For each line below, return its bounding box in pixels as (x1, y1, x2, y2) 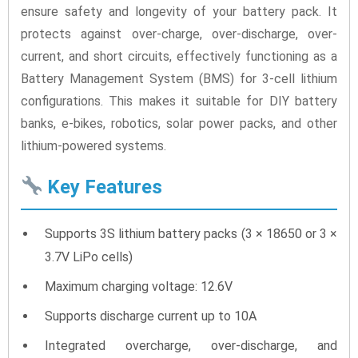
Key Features (42, 175, 163, 198)
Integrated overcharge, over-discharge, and (45, 337, 337, 353)
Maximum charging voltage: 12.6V (45, 278, 233, 294)
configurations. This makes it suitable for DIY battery (21, 93, 337, 109)
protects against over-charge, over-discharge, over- (21, 26, 337, 42)
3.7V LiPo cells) (45, 249, 133, 265)
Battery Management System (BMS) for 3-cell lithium (21, 70, 337, 86)
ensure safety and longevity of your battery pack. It (21, 3, 337, 19)
